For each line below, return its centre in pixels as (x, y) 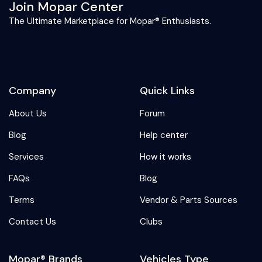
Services (26, 156)
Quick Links (167, 90)
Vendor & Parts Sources (189, 200)
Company (32, 90)
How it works (166, 156)
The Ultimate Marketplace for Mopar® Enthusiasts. (110, 21)
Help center (164, 135)
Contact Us (32, 221)
